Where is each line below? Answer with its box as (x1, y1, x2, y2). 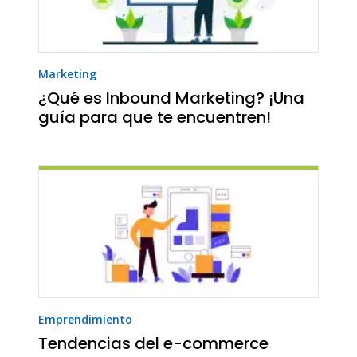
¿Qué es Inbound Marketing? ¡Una (38, 87, 304, 109)
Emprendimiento (38, 311, 132, 327)
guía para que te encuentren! (38, 106, 271, 128)
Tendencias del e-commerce (38, 331, 269, 355)
